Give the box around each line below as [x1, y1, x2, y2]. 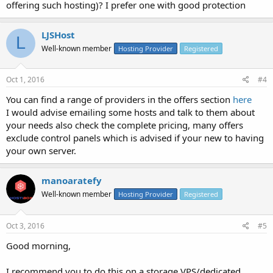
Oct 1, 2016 [6, 74, 44, 85]
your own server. [6, 144, 76, 157]
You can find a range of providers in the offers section [6, 93, 233, 105]
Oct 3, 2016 [6, 220, 44, 231]
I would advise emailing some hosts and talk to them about [6, 106, 255, 118]
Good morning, [6, 239, 71, 252]
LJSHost [41, 28, 75, 41]
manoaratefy [41, 174, 102, 186]
